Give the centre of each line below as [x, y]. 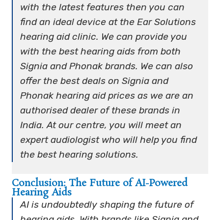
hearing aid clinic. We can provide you [104, 36]
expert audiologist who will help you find [109, 139]
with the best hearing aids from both [101, 51]
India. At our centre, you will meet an [101, 125]
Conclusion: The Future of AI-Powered [100, 183]
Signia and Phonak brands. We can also [107, 66]
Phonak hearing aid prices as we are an [107, 95]
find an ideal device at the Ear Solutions [108, 22]
